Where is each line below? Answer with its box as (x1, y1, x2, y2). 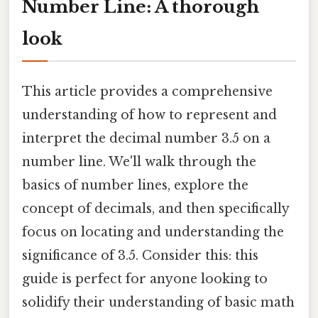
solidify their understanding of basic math (22, 294, 295, 310)
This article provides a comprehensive (22, 83, 273, 99)
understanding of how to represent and (22, 106, 277, 123)
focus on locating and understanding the (22, 224, 284, 240)
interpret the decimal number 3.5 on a (22, 130, 270, 146)
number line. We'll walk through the (22, 153, 256, 170)
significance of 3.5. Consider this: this (22, 247, 258, 263)
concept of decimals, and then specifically (22, 200, 289, 216)
